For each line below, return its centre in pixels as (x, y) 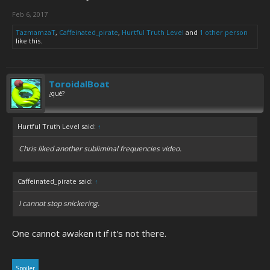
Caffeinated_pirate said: (56, 181)
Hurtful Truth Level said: (58, 126)
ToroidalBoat (79, 84)
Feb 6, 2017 (30, 14)
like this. (29, 41)
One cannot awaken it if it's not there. (89, 233)
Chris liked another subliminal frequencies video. (100, 149)
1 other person (224, 32)
